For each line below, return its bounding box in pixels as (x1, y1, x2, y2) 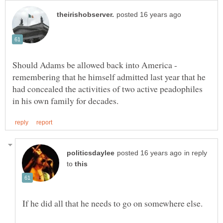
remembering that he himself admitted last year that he (12, 70, 206, 83)
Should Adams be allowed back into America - (12, 58, 177, 71)
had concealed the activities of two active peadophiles (12, 82, 203, 95)
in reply (184, 149, 207, 157)
